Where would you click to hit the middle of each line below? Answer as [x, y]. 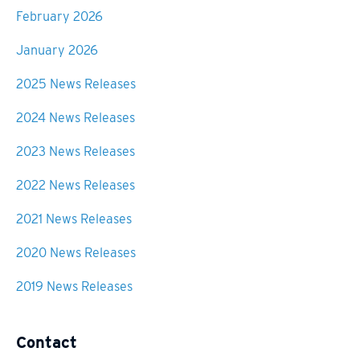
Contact [47, 343]
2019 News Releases [74, 287]
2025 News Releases [76, 84]
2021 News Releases [74, 219]
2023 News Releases [76, 152]
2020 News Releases [76, 253]
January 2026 [57, 51]
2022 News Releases [76, 186]
